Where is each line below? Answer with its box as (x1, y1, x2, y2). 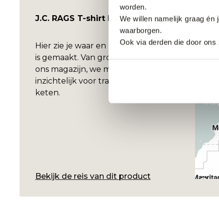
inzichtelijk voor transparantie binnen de (35, 76, 192, 86)
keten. (35, 88, 60, 97)
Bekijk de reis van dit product (35, 171, 151, 181)
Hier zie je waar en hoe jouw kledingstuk (35, 41, 194, 50)
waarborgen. (119, 26, 162, 35)
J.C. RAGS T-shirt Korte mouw (35, 13, 160, 23)
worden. (119, 2, 147, 11)
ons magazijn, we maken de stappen (35, 64, 177, 74)
